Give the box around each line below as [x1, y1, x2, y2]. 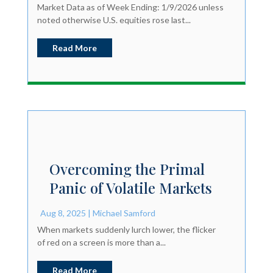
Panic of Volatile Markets [49, 177, 212, 197]
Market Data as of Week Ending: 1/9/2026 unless [37, 1, 224, 12]
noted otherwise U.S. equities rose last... [37, 14, 191, 25]
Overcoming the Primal [49, 158, 205, 179]
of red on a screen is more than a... [37, 236, 166, 247]
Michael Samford [92, 207, 155, 218]
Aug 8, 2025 [40, 207, 86, 218]
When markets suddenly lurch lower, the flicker [37, 224, 216, 235]
